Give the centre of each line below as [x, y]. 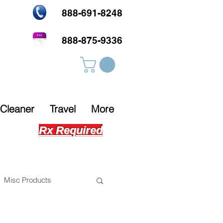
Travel [63, 109]
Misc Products [28, 180]
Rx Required [70, 130]
